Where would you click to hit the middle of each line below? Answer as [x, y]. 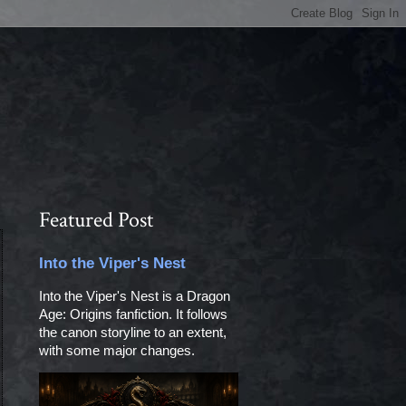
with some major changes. [120, 350]
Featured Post [96, 220]
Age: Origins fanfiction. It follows [133, 314]
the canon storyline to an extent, [132, 332]
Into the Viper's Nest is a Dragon [134, 296]
